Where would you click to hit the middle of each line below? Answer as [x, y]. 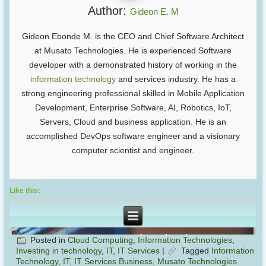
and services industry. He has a [176, 79]
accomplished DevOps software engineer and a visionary [133, 136]
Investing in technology [59, 251]
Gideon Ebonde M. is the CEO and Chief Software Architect [133, 36]
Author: [109, 10]
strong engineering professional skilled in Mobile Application [133, 93]
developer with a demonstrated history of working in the [133, 64]
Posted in [48, 240]
